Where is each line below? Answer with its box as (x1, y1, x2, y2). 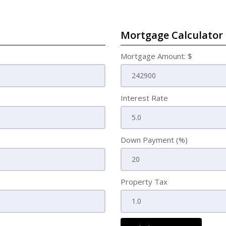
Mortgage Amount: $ (121, 51, 192, 61)
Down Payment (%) (121, 135, 188, 145)
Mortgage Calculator (121, 28, 223, 42)
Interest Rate (121, 93, 168, 103)
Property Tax (121, 177, 167, 187)
